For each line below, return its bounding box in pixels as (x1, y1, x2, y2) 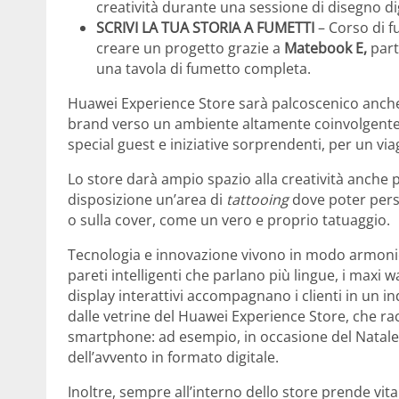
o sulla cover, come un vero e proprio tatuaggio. (68, 210, 390, 231)
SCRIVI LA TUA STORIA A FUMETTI (96, 18, 318, 38)
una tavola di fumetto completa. (96, 59, 311, 79)
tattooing (226, 190, 289, 210)
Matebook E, (284, 38, 367, 59)
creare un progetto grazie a (96, 38, 284, 59)
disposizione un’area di (68, 190, 226, 210)
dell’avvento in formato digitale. (68, 347, 279, 368)
